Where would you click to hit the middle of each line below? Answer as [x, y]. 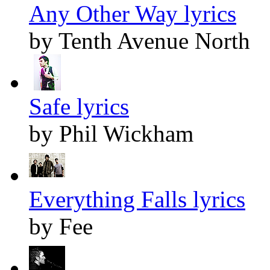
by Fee [61, 227]
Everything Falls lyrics [137, 199]
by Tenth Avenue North [140, 41]
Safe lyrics [79, 107]
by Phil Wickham [111, 134]
